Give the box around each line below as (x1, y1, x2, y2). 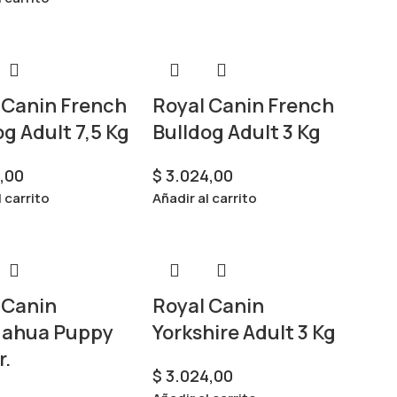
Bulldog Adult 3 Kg (152, 119, 321, 145)
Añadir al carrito (152, 189, 257, 207)
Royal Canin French (152, 92, 334, 119)
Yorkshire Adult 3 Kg (152, 319, 336, 346)
